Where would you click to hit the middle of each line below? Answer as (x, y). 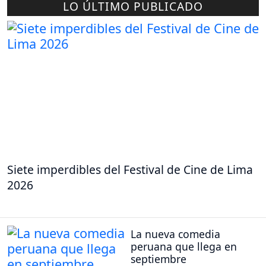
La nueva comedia (175, 234)
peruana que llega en (184, 247)
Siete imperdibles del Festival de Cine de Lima (130, 169)
